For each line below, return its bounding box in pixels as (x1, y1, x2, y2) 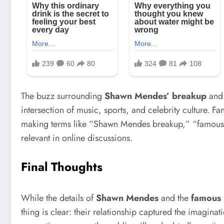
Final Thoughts (21, 157, 102, 175)
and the (158, 191, 191, 204)
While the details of (21, 191, 96, 204)
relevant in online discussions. (21, 131, 132, 144)
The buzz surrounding (21, 89, 104, 102)
